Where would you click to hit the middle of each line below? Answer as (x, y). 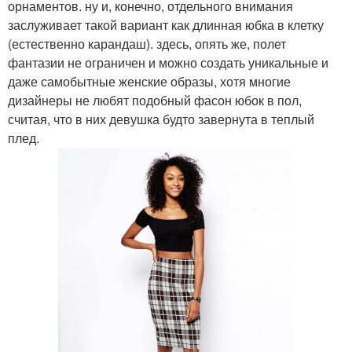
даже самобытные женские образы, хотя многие (149, 82)
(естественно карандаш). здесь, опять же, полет (147, 44)
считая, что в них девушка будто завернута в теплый (161, 119)
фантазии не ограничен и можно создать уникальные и (168, 63)
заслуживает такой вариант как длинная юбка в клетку (166, 25)
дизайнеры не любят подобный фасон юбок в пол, (155, 101)
